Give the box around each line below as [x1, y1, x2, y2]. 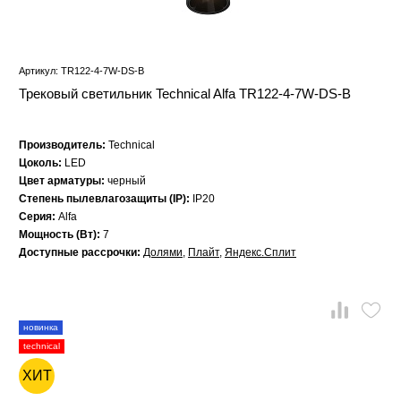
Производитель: [19, 139, 108, 152]
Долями [143, 246, 183, 260]
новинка [23, 322, 58, 333]
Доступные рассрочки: [19, 246, 143, 260]
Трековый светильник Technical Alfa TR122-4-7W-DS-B [19, 86, 351, 102]
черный [107, 175, 146, 188]
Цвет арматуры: [19, 175, 107, 188]
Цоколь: [19, 157, 64, 170]
